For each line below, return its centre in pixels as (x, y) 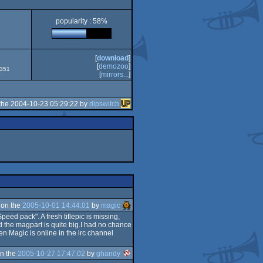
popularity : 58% (82, 21)
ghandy (108, 253)
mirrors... (115, 75)
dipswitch (104, 104)
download (113, 58)
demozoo (114, 66)
